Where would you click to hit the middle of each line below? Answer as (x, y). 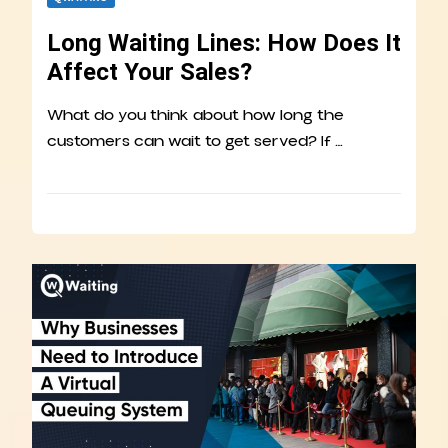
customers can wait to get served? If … (195, 141)
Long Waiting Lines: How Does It (224, 43)
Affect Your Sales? (149, 72)
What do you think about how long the (195, 115)
